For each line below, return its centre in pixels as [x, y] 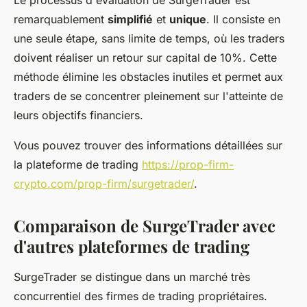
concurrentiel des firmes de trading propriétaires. [140, 296]
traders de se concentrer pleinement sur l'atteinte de [148, 96]
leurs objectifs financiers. [78, 115]
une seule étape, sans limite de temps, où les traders [149, 39]
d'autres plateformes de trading [132, 246]
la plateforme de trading [78, 165]
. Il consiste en [243, 20]
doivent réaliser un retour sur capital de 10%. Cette [145, 58]
